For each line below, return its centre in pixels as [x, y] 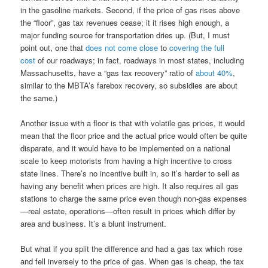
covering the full [197, 47]
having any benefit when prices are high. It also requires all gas [130, 186]
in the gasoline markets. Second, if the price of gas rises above [130, 10]
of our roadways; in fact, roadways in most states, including [140, 60]
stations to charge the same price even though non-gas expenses [134, 199]
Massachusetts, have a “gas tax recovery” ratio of [108, 72]
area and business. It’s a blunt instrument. [94, 224]
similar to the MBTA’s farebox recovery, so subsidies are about [129, 85]
